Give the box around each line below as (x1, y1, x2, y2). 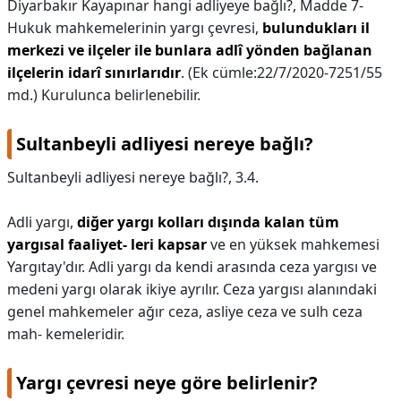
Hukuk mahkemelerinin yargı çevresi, (7, 18, 262, 38)
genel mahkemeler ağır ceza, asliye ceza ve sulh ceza (7, 302, 363, 321)
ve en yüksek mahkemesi (207, 235, 380, 254)
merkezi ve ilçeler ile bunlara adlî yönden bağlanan (7, 40, 372, 60)
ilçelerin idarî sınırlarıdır (7, 63, 181, 82)
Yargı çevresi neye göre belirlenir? (16, 371, 318, 395)
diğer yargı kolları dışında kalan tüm (77, 212, 339, 232)
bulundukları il (262, 18, 370, 38)
